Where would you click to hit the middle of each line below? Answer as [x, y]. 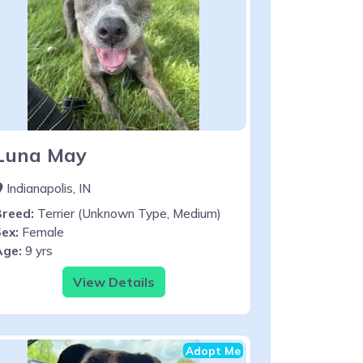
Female [41, 232]
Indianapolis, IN [47, 188]
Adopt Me [213, 350]
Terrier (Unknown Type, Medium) [128, 213]
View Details [113, 282]
